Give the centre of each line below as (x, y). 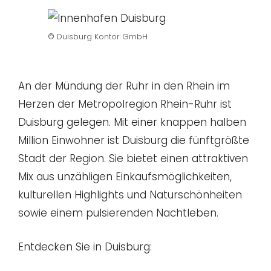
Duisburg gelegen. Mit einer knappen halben (132, 122)
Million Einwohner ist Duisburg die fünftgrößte (134, 141)
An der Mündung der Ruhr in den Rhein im (124, 86)
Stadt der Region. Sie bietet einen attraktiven (133, 159)
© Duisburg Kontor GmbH (98, 36)
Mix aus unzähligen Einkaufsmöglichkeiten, (125, 177)
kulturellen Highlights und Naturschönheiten (130, 195)
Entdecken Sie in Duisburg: (85, 247)
